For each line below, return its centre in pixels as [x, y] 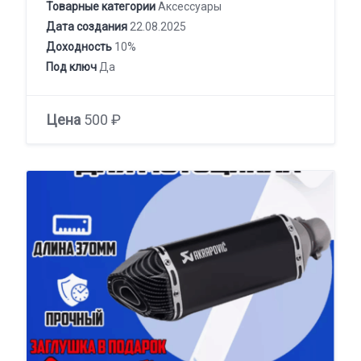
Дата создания [87, 27]
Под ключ [71, 67]
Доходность [79, 47]
